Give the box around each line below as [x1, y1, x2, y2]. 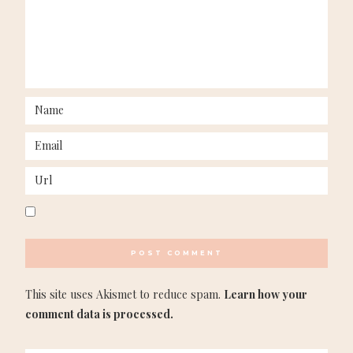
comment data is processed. [25, 306, 173, 321]
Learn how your [224, 286, 307, 302]
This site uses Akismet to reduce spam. [25, 286, 224, 302]
